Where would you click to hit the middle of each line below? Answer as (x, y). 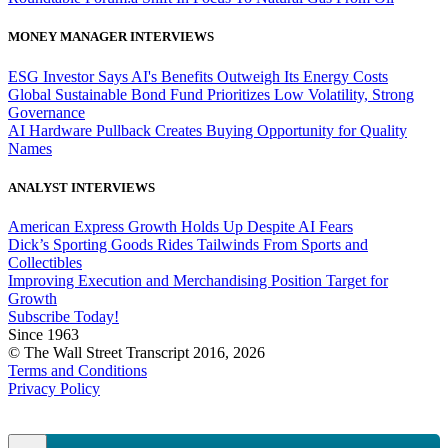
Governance (46, 112)
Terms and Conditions (77, 370)
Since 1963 (43, 334)
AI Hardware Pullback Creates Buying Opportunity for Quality (207, 130)
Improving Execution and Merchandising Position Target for (198, 280)
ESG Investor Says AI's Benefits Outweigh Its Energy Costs (198, 76)
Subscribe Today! (63, 316)
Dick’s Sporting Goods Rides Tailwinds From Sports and (188, 244)
